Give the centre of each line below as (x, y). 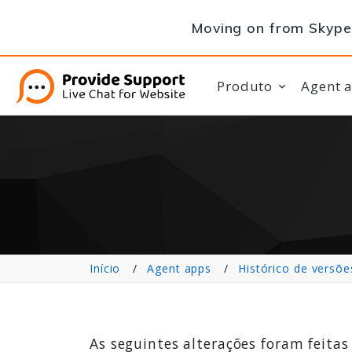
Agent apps (180, 268)
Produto (245, 86)
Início (105, 268)
